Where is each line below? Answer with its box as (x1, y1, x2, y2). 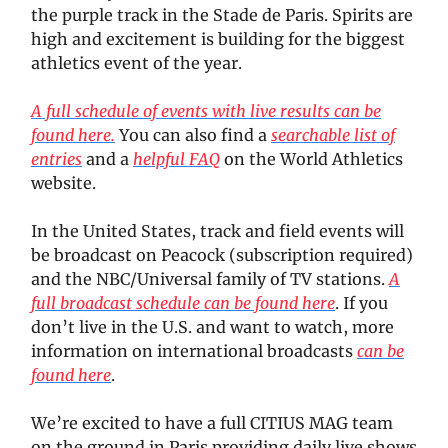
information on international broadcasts (31, 340, 357, 361)
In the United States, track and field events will (31, 220, 404, 241)
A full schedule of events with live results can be (31, 100, 381, 121)
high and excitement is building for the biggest (31, 28, 405, 49)
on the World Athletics (220, 148, 403, 169)
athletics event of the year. (31, 52, 242, 73)
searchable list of (271, 124, 395, 145)
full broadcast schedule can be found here (31, 292, 335, 313)
